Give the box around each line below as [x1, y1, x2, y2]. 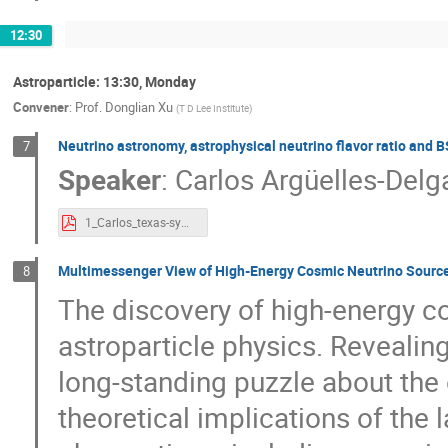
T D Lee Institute [179, 100, 249, 115]
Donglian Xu [105, 97, 173, 116]
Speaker [57, 160, 161, 199]
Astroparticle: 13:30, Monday [13, 72, 196, 92]
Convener [13, 97, 69, 116]
